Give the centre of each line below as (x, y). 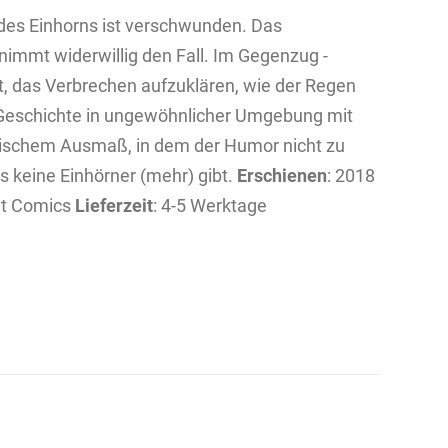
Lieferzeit (113, 205)
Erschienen (281, 175)
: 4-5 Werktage (209, 205)
